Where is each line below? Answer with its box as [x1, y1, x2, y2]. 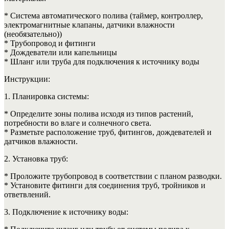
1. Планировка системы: [4, 91, 89, 101]
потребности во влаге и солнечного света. [4, 118, 151, 127]
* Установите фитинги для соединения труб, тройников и [4, 180, 205, 190]
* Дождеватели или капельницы [4, 48, 117, 57]
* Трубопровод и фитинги [4, 38, 96, 48]
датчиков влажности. [4, 136, 78, 146]
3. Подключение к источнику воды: [4, 207, 128, 216]
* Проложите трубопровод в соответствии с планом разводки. [4, 171, 222, 180]
